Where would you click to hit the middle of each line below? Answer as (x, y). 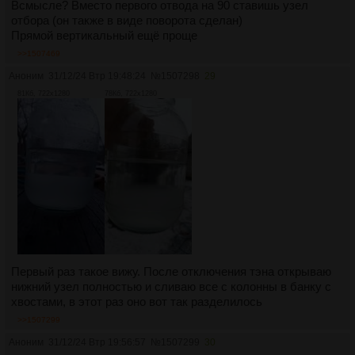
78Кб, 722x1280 (131, 94)
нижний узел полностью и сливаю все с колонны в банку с (171, 286)
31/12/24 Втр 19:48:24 (97, 76)
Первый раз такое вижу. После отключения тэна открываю (171, 271)
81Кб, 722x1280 (44, 94)
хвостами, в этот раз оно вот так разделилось (137, 301)
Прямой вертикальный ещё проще (104, 36)
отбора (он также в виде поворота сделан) (127, 21)
